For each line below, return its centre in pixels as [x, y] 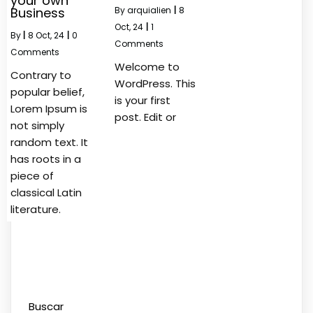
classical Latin [46, 192]
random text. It [49, 142]
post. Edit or [146, 117]
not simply [37, 125]
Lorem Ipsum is [49, 108]
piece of [32, 175]
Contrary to [41, 75]
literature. [36, 209]
